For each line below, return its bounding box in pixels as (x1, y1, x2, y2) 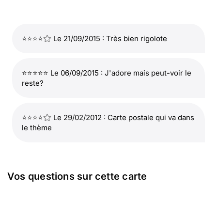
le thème (22, 123, 52, 132)
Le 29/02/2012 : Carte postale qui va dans (51, 113, 194, 122)
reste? (22, 78, 44, 88)
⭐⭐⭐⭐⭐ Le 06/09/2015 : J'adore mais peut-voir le (22, 68, 191, 77)
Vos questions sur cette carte (7, 170, 147, 182)
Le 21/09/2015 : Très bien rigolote (51, 34, 167, 43)
